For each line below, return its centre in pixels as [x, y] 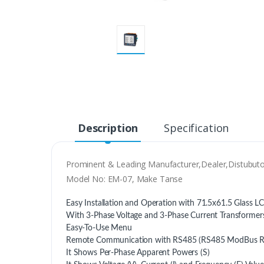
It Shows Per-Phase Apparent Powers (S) [138, 253]
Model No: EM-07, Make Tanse [125, 179]
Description [108, 128]
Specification [197, 128]
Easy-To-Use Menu [99, 228]
